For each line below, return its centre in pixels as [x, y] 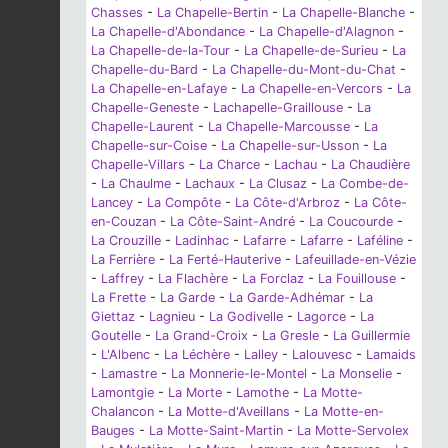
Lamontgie [122, 393]
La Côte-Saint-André [232, 222]
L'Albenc [125, 355]
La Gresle [290, 336]
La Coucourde [351, 222]
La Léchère [197, 355]
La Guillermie [371, 336]
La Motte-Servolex [353, 431]
